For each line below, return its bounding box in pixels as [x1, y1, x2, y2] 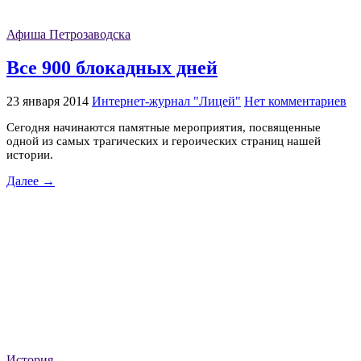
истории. [6, 147, 60, 161]
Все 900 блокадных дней [6, 56, 218, 78]
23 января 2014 [6, 93, 89, 108]
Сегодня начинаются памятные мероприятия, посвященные [6, 120, 321, 134]
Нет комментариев [244, 93, 346, 108]
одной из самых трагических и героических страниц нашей [6, 134, 321, 147]
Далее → [6, 173, 55, 188]
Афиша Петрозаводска [6, 27, 131, 42]
